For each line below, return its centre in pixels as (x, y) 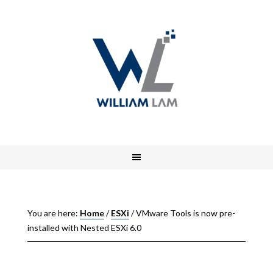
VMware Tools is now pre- (184, 213)
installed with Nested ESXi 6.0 (84, 228)
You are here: (53, 213)
